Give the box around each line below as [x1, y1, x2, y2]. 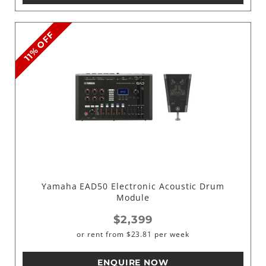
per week [152, 229, 189, 240]
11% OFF [22, 29, 56, 64]
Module [116, 191, 150, 203]
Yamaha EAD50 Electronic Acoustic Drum [41, 180, 225, 192]
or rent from [77, 229, 124, 240]
